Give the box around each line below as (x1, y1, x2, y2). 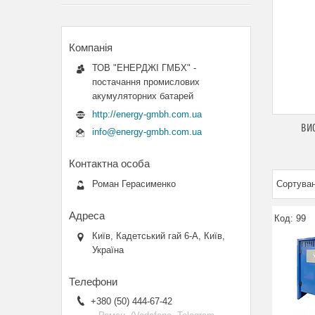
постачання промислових (92, 77, 200, 87)
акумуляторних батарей (92, 91, 193, 101)
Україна (92, 245, 124, 256)
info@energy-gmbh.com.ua (92, 127, 202, 138)
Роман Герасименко (92, 179, 176, 190)
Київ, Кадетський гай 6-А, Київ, (92, 231, 225, 242)
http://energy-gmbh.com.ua (92, 108, 202, 120)
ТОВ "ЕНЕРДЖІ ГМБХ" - (92, 63, 196, 73)
